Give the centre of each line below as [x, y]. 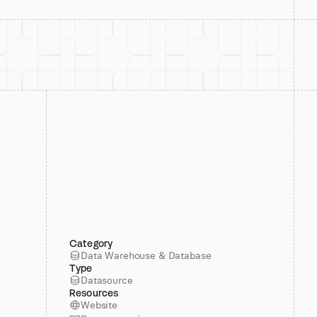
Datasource [107, 280]
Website [99, 305]
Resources [94, 293]
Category [91, 243]
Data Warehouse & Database [146, 255]
